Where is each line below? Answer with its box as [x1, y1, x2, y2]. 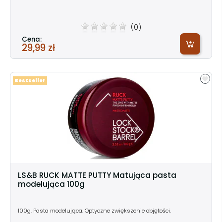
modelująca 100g [18, 178, 85, 189]
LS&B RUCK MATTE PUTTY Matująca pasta [18, 169, 176, 180]
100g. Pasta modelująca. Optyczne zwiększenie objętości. [18, 206, 172, 215]
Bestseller [14, 77, 46, 84]
